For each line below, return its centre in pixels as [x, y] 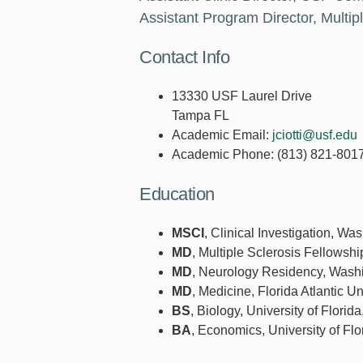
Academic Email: [220, 135]
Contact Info [184, 58]
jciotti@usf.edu [315, 135]
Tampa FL [201, 116]
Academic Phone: [223, 155]
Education [177, 194]
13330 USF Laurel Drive [242, 96]
